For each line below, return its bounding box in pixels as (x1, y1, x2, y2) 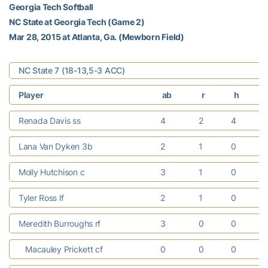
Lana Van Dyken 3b (19, 141, 95, 151)
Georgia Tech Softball (9, 1, 94, 12)
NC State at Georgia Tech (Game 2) (9, 16, 145, 27)
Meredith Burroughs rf (19, 218, 103, 229)
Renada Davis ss (19, 115, 83, 126)
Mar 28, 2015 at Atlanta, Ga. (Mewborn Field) (9, 31, 184, 42)
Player (19, 89, 45, 100)
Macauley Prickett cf (19, 243, 105, 254)
